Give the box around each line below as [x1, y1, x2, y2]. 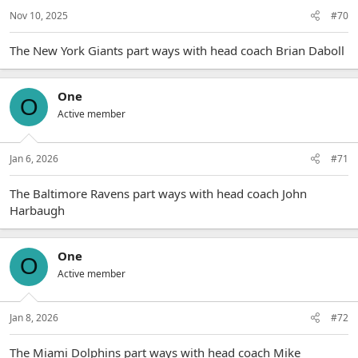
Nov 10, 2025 [10, 9, 68, 22]
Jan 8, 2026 [10, 311, 58, 324]
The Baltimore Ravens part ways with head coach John [10, 185, 307, 201]
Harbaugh [10, 201, 65, 218]
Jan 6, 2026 [10, 151, 58, 165]
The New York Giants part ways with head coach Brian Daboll [10, 42, 344, 58]
